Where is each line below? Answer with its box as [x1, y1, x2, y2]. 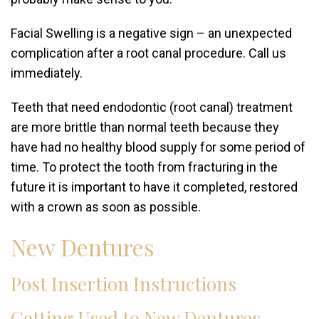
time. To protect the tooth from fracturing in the [11, 159, 278, 174]
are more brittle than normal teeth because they [11, 120, 279, 135]
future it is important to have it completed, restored [11, 179, 298, 194]
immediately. [11, 66, 83, 80]
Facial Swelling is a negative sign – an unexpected [11, 26, 292, 41]
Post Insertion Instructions [11, 271, 236, 296]
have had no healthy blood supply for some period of [11, 140, 305, 155]
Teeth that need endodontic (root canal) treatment [11, 100, 293, 115]
